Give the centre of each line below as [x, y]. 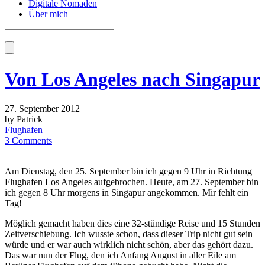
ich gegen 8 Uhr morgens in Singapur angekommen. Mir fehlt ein [127, 192]
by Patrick [24, 119]
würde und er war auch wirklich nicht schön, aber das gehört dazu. [129, 244]
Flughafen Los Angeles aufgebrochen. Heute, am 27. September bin [132, 182]
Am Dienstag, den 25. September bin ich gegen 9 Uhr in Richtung [128, 171]
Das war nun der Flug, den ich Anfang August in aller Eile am [120, 255]
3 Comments [28, 140]
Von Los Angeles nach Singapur [132, 80]
